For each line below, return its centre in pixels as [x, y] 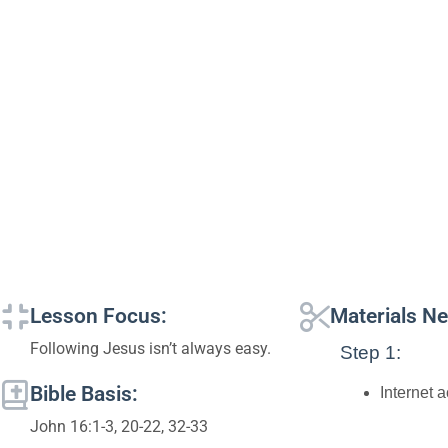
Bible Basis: [84, 393]
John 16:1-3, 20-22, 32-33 [119, 426]
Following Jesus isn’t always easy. [150, 348]
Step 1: [370, 352]
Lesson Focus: [98, 315]
